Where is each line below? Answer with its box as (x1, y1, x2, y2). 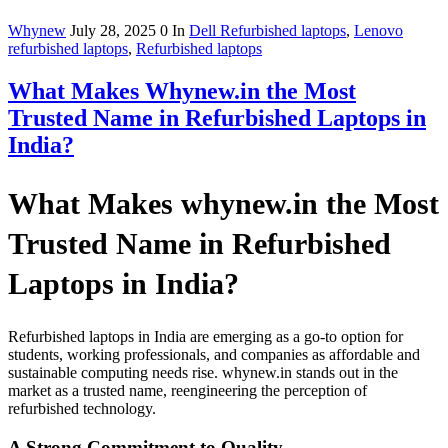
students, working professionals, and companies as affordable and (8, 346, 420, 364)
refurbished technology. (8, 400, 156, 418)
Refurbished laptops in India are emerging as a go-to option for (8, 328, 403, 346)
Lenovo (354, 21, 403, 39)
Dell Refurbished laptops (189, 21, 346, 39)
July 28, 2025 (70, 21, 160, 39)
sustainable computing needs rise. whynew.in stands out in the (8, 364, 398, 382)
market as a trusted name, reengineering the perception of (8, 382, 367, 400)
